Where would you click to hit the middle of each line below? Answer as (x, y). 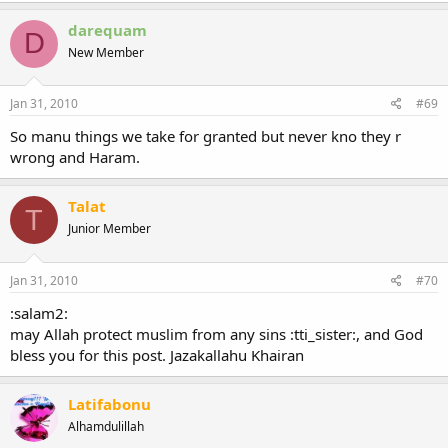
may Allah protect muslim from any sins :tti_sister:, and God (216, 333)
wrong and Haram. (75, 157)
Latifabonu (109, 403)
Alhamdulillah (106, 426)
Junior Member (109, 228)
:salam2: (39, 312)
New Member (106, 52)
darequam (107, 29)
